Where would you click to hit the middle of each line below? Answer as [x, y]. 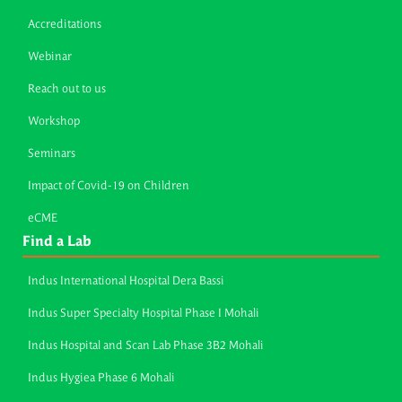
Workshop [54, 122]
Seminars [52, 154]
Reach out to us [67, 90]
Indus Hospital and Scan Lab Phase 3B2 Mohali [146, 346]
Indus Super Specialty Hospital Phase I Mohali [144, 314]
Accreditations [65, 25]
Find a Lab [57, 243]
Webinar [50, 57]
